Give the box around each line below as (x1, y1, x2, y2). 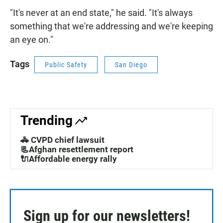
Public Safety (45, 61, 87, 69)
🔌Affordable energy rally (20, 154, 117, 164)
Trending (20, 113, 73, 128)
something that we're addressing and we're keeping (10, 21, 213, 32)
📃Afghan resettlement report (20, 144, 133, 155)
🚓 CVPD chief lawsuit (20, 135, 105, 145)
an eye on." (10, 34, 53, 45)
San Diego (115, 61, 147, 69)
